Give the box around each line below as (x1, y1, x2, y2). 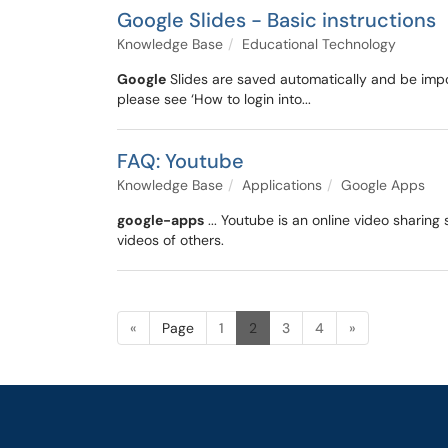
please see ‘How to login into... (117, 90, 311, 108)
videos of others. (117, 231, 224, 249)
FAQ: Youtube (117, 148, 244, 174)
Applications (242, 176, 322, 194)
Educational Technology (242, 35, 396, 53)
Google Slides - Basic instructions (117, 7, 436, 33)
